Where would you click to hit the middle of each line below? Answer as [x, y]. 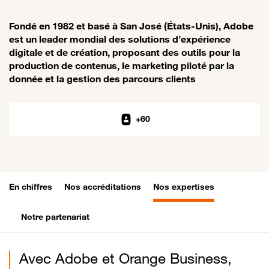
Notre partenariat [55, 217]
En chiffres [31, 187]
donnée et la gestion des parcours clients [102, 79]
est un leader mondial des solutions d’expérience [120, 39]
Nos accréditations [103, 187]
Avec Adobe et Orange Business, [125, 259]
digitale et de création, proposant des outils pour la [125, 53]
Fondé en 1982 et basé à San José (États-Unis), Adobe [131, 26]
